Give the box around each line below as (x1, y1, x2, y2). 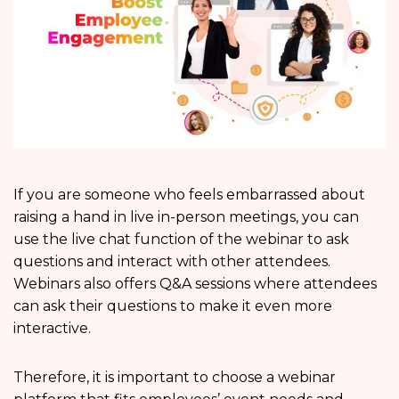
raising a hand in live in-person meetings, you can (13, 208, 359, 226)
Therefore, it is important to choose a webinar (13, 369, 336, 387)
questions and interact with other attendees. (13, 253, 330, 271)
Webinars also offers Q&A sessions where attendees (13, 275, 377, 293)
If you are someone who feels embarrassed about (13, 186, 365, 204)
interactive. (13, 320, 94, 338)
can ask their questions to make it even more (13, 297, 332, 315)
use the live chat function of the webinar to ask (13, 231, 349, 248)
